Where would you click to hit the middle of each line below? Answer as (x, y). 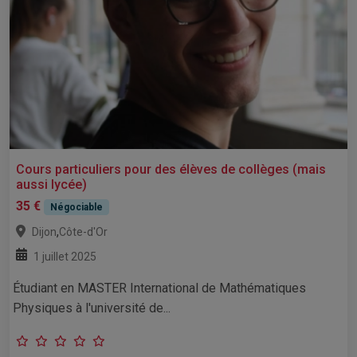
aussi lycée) (51, 185)
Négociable (76, 208)
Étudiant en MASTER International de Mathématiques (159, 288)
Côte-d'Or (83, 232)
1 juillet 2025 (65, 257)
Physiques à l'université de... (92, 308)
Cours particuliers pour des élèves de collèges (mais (171, 170)
